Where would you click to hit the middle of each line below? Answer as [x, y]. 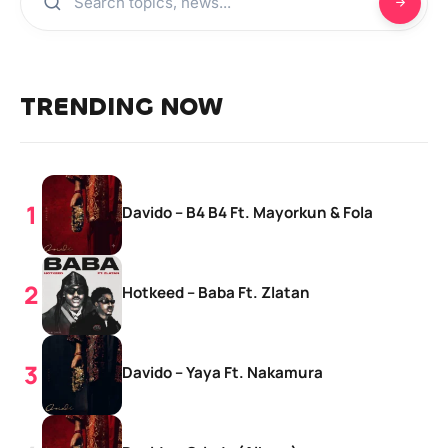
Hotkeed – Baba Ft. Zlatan [216, 292]
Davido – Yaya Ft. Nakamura [222, 372]
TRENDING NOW [121, 106]
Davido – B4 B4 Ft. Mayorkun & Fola [247, 212]
